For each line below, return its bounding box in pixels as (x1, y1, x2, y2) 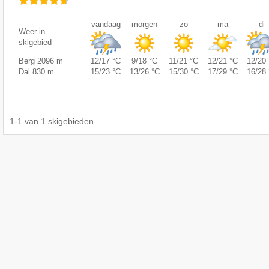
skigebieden (48, 116, 94, 126)
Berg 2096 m (19, 56, 63, 65)
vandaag (91, 19, 121, 29)
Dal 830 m (19, 67, 54, 76)
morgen (131, 19, 157, 29)
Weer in (19, 26, 45, 36)
